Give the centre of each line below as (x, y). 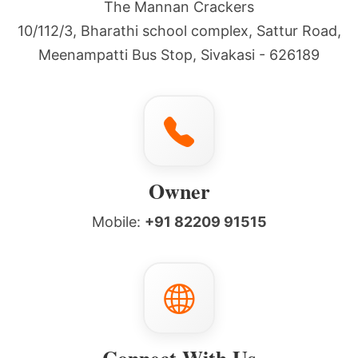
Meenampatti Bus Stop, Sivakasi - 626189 (179, 55)
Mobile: (118, 222)
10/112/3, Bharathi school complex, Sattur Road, (179, 31)
